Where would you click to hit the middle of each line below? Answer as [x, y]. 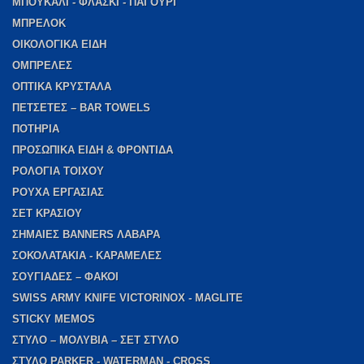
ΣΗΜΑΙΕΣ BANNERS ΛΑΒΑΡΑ [86, 234]
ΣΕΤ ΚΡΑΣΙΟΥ [47, 213]
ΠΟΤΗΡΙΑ [36, 128]
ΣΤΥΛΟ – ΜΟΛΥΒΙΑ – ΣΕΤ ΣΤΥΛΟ [95, 340]
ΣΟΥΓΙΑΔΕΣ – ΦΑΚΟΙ [65, 276]
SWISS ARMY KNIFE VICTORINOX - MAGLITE [128, 297]
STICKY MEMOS [54, 318]
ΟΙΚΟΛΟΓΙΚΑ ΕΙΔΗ [59, 44]
